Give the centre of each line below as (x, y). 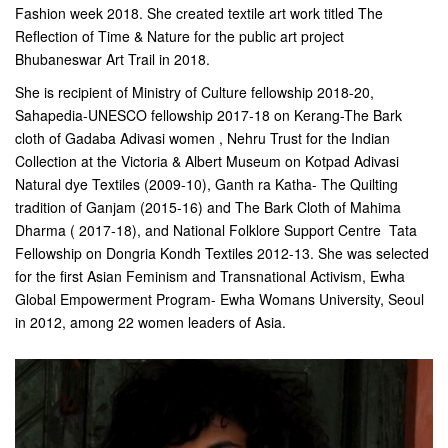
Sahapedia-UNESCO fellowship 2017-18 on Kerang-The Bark (208, 115)
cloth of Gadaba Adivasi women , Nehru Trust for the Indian (202, 138)
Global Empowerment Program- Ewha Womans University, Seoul (219, 299)
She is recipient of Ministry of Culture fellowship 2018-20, (194, 92)
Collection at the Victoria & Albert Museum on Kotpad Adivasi (207, 161)
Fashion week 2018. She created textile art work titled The (199, 13)
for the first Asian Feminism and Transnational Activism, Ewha (210, 276)
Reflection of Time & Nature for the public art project (179, 36)
